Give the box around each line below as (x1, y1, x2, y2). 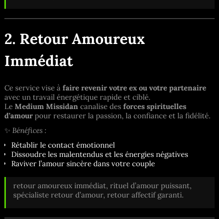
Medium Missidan (15, 101, 78, 111)
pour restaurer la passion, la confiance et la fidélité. (33, 110, 211, 120)
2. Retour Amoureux (4, 29, 145, 48)
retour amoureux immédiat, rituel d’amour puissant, (13, 180, 192, 190)
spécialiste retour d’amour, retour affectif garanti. (13, 190, 184, 199)
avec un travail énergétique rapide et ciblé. (4, 92, 151, 102)
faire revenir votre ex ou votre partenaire (63, 83, 206, 92)
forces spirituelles (123, 101, 186, 111)
